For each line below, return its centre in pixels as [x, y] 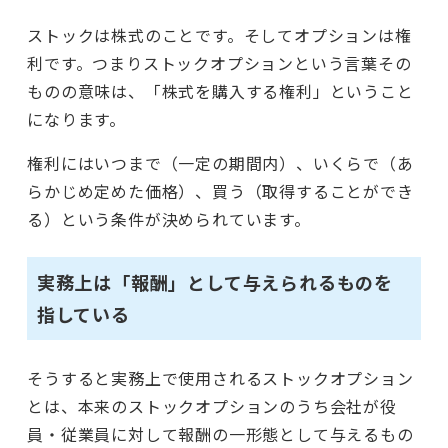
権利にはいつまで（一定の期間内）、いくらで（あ [220, 162]
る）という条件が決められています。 [169, 218]
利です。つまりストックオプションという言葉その [219, 62]
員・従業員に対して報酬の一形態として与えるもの [220, 433]
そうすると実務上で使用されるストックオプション [220, 377]
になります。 [76, 118]
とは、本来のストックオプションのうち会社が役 [212, 405]
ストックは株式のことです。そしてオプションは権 [219, 34]
